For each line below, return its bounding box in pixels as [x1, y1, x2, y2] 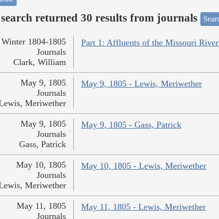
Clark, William [13, 57, 66, 67]
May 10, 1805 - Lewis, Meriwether [81, 161, 206, 171]
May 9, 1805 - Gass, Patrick [81, 120, 181, 130]
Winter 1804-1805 [1, 37, 66, 47]
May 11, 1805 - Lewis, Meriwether [81, 202, 206, 212]
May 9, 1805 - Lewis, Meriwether [81, 79, 202, 89]
